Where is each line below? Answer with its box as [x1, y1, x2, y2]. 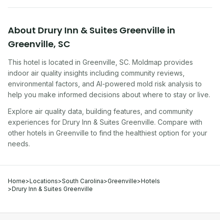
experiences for [8, 118, 60, 126]
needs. [8, 139, 30, 148]
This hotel [8, 58, 40, 66]
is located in [40, 58, 82, 66]
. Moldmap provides [129, 58, 193, 66]
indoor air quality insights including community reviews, [8, 69, 185, 77]
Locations [29, 177, 58, 185]
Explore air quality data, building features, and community [8, 107, 193, 115]
